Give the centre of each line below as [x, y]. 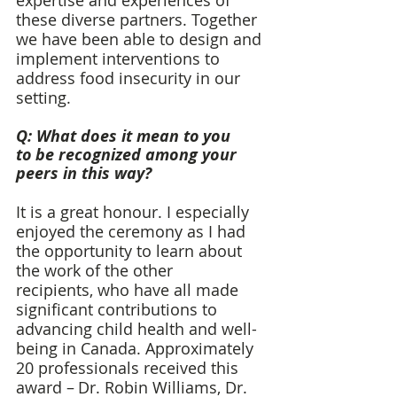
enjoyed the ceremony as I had [133, 232]
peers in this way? [86, 174]
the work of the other [97, 271]
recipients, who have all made [129, 290]
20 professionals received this [129, 368]
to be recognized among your [128, 155]
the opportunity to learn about [131, 251]
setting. [46, 98]
